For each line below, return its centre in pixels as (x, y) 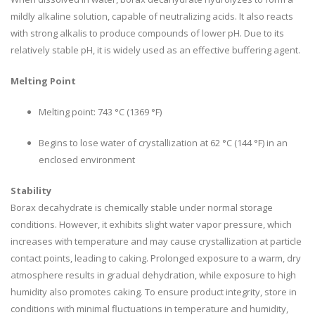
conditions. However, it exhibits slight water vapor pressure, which (151, 225)
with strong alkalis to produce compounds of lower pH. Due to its (147, 33)
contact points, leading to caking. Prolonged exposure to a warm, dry (156, 258)
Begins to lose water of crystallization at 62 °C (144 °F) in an (163, 143)
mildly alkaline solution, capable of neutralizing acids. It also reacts (152, 17)
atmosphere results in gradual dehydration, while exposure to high (153, 275)
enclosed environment (87, 160)
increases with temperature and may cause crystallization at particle (156, 242)
